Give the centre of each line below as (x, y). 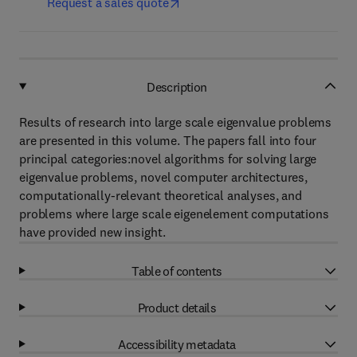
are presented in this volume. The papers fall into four (168, 140)
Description (177, 86)
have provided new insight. (92, 232)
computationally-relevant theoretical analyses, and (161, 195)
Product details (177, 307)
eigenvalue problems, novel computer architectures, (163, 177)
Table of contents (177, 271)
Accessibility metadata (177, 344)
